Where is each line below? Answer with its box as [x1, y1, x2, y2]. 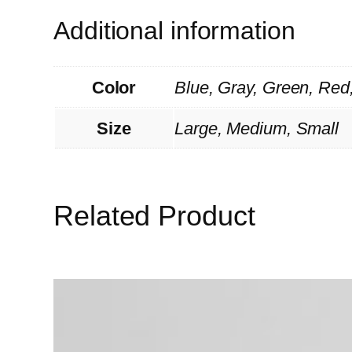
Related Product [53, 199, 255, 232]
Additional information [53, 16, 295, 46]
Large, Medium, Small [174, 118, 339, 138]
